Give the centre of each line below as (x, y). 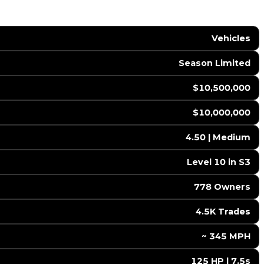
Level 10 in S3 (218, 162)
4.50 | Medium (218, 138)
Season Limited (214, 63)
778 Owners (222, 187)
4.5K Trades (223, 212)
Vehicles (231, 39)
